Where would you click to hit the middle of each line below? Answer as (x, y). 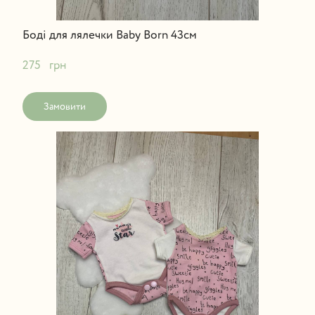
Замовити (64, 107)
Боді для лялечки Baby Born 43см (109, 35)
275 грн (44, 65)
